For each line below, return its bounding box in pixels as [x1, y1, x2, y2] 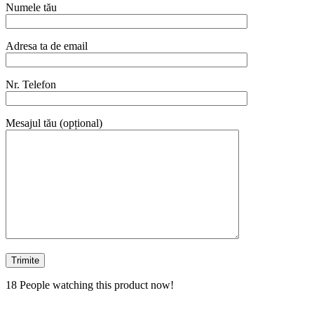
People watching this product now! [20, 278, 174, 291]
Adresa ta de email [6, 39, 88, 52]
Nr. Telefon [6, 78, 56, 90]
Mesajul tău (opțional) [6, 116, 102, 129]
